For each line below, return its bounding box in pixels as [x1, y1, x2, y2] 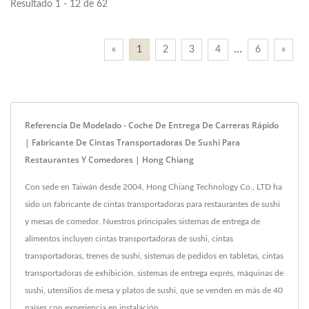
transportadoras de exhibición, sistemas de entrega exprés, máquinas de [25, 269, 283, 278]
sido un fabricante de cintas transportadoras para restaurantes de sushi [25, 200, 280, 209]
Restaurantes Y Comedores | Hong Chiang [25, 154, 194, 166]
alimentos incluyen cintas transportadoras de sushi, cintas [25, 235, 233, 243]
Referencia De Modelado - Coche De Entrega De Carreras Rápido [25, 119, 279, 132]
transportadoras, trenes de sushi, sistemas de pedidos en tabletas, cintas [25, 252, 283, 261]
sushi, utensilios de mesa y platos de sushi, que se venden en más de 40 [25, 286, 283, 295]
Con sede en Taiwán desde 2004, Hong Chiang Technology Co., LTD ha [25, 183, 282, 192]
